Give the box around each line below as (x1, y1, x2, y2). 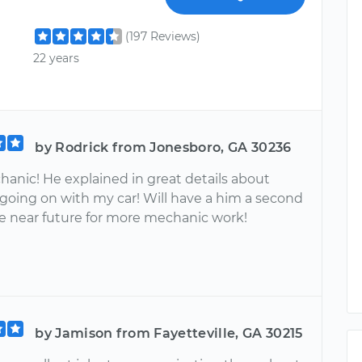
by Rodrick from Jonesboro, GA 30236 (35, 140, 292, 155)
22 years (33, 51, 80, 66)
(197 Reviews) (125, 29, 201, 44)
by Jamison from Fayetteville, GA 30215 (35, 326, 303, 341)
